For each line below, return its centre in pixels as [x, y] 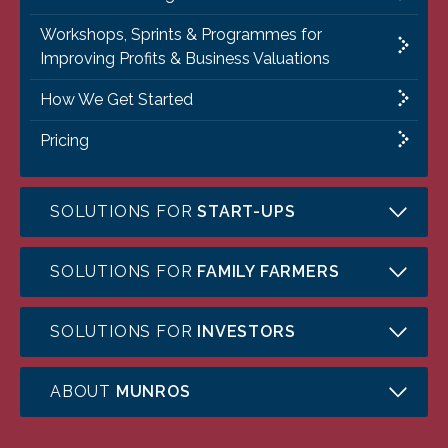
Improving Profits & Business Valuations [185, 59]
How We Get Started [116, 100]
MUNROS [153, 392]
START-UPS [246, 212]
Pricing [64, 141]
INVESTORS [246, 332]
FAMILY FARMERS [268, 272]
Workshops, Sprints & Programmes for [181, 35]
